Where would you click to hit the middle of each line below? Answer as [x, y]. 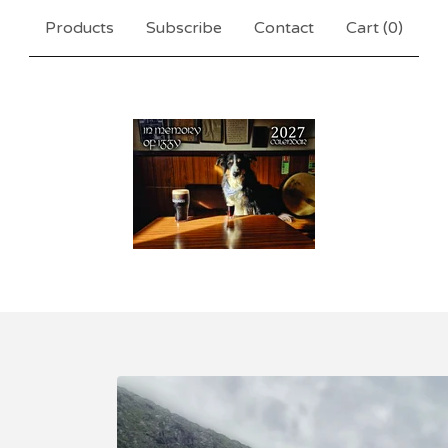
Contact [284, 28]
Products [79, 28]
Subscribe [184, 28]
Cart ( [367, 28]
